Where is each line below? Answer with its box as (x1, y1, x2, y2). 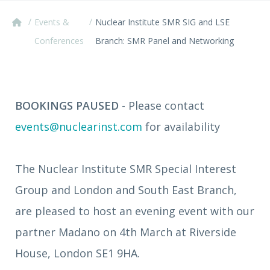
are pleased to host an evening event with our (15, 204, 254, 218)
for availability (142, 119, 220, 134)
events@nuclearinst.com (15, 119, 142, 134)
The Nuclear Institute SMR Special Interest (15, 162, 236, 176)
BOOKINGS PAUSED (15, 98, 119, 113)
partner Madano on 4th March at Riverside (15, 225, 236, 239)
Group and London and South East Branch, (15, 183, 237, 197)
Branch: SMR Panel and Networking (95, 35, 234, 46)
